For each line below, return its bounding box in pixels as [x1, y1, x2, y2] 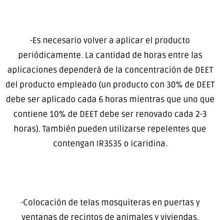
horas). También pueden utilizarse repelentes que [14, 124, 206, 135]
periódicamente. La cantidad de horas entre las [18, 50, 202, 61]
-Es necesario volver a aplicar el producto [30, 35, 190, 46]
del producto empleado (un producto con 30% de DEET [5, 80, 215, 90]
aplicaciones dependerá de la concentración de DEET [7, 65, 213, 76]
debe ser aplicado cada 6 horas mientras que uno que [5, 94, 215, 105]
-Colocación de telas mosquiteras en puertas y [20, 197, 200, 208]
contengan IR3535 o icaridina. [53, 138, 167, 149]
